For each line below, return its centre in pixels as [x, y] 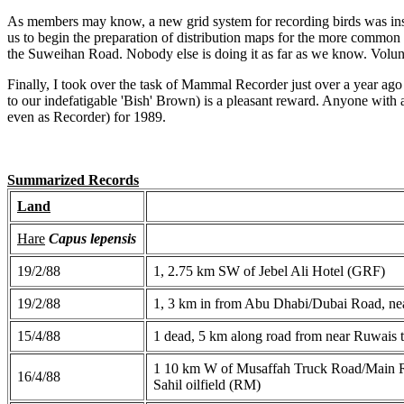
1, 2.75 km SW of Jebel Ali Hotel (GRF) [269, 271]
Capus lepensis [92, 238]
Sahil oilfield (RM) [207, 384]
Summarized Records [73, 179]
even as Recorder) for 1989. [87, 116]
